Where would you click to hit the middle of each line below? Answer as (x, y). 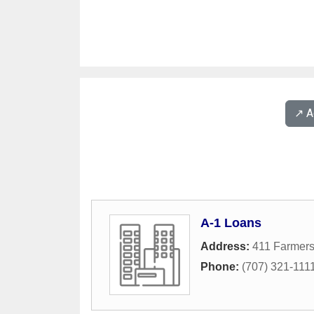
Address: (226, 246)
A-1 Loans (231, 223)
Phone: (221, 267)
